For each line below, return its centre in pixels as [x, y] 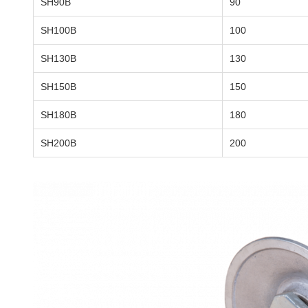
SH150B [58, 87]
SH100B [58, 30]
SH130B [58, 58]
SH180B [58, 115]
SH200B [58, 143]
